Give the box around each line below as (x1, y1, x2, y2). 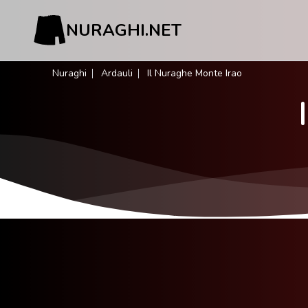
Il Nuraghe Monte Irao (147, 67, 242, 80)
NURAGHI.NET (66, 19, 181, 41)
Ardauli (101, 67, 133, 80)
